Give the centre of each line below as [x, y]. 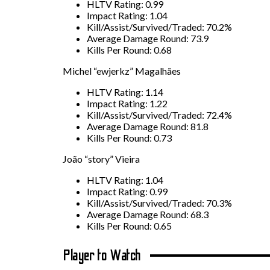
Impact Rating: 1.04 [127, 15]
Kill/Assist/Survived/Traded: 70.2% [159, 27]
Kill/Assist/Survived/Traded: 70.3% [159, 202]
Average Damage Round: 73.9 [148, 38]
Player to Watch [102, 256]
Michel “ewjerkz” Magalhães [122, 71]
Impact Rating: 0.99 [127, 191]
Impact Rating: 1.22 [127, 103]
